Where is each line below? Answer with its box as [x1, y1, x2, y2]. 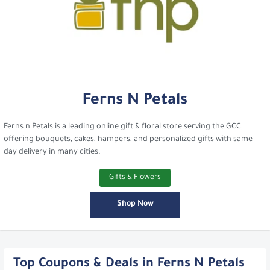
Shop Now [116, 199, 154, 209]
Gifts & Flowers [109, 173, 161, 182]
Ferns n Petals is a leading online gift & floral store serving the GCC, [4, 122, 243, 131]
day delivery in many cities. [4, 148, 101, 157]
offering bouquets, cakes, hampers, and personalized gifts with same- [4, 135, 255, 144]
